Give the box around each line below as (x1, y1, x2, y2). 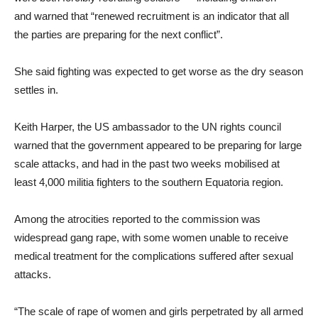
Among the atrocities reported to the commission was (14, 212, 261, 225)
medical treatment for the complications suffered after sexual (14, 249, 293, 262)
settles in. (14, 83, 58, 96)
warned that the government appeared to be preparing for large (14, 138, 302, 151)
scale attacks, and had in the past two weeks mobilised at (14, 157, 280, 170)
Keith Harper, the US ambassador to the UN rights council (14, 120, 281, 133)
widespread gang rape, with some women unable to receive (14, 231, 288, 243)
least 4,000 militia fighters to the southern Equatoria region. (14, 175, 283, 188)
